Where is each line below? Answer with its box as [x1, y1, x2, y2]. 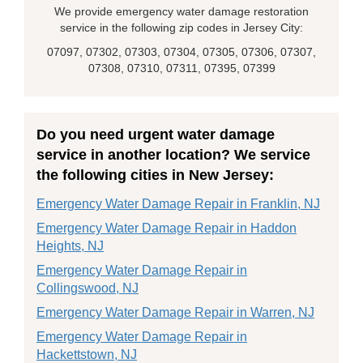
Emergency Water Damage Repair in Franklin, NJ [36, 197, 320, 211]
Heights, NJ [36, 239, 104, 253]
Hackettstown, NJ [36, 348, 137, 361]
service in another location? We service [36, 147, 310, 163]
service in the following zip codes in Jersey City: [60, 21, 303, 34]
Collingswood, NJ [36, 281, 139, 295]
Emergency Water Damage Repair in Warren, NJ [36, 305, 314, 319]
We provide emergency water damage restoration [54, 5, 309, 18]
